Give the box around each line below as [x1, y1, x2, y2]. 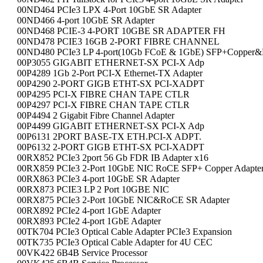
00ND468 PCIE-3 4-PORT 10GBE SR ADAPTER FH [17, 26, 225, 36]
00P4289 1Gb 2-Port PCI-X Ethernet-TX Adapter [17, 68, 203, 78]
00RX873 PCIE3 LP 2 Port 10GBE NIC [17, 184, 169, 194]
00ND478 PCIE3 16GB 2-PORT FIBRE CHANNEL [17, 36, 220, 46]
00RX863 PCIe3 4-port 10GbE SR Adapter [17, 174, 180, 184]
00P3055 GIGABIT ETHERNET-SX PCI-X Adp [17, 58, 204, 68]
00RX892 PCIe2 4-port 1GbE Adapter [17, 205, 161, 215]
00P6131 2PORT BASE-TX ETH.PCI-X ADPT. [17, 131, 201, 141]
